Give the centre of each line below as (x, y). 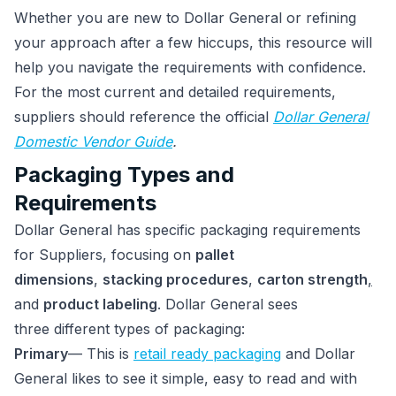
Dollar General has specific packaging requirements (187, 230)
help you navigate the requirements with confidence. (194, 67)
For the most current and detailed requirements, (175, 92)
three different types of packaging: (132, 329)
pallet (215, 255)
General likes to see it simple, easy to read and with (186, 378)
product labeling (100, 304)
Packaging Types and (124, 175)
